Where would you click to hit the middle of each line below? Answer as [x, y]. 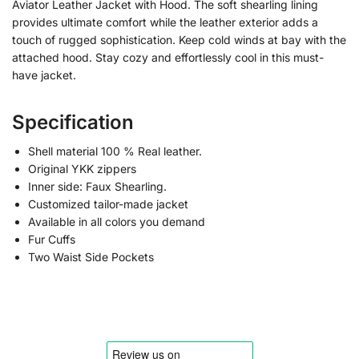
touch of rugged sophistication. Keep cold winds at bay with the [179, 40]
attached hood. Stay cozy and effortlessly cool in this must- [168, 58]
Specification [73, 123]
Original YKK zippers [82, 169]
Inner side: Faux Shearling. [97, 187]
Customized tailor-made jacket [108, 204]
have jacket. [44, 75]
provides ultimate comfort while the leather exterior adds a [165, 22]
